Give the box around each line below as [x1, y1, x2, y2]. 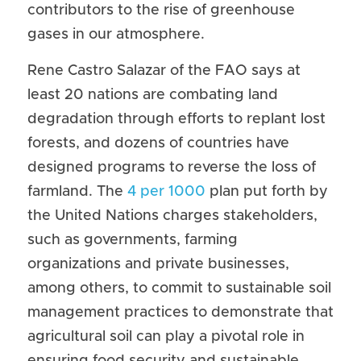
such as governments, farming [27, 233, 238, 247]
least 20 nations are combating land [27, 88, 278, 102]
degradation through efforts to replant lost [27, 112, 326, 127]
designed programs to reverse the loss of [27, 160, 316, 175]
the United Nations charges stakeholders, [27, 209, 317, 223]
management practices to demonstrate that [27, 305, 334, 320]
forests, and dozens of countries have [27, 136, 289, 151]
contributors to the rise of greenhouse [27, 3, 295, 18]
